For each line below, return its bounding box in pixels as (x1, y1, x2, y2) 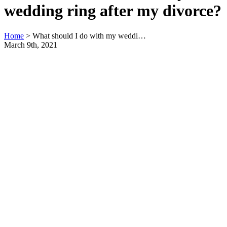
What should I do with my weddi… (32, 31, 146, 40)
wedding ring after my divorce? (4, 2, 221, 20)
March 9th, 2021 (4, 40, 57, 49)
